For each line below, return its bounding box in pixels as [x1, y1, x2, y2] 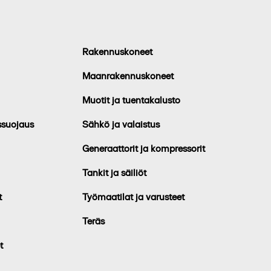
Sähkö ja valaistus [82, 118, 160, 130]
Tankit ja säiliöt [82, 166, 146, 178]
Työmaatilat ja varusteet [82, 191, 184, 203]
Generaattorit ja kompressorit [82, 142, 205, 154]
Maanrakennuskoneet [82, 70, 174, 82]
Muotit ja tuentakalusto [82, 94, 180, 106]
